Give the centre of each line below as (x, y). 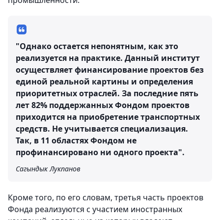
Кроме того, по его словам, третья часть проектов (106, 197)
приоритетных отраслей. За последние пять (107, 93)
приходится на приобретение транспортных (108, 117)
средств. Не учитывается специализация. (102, 129)
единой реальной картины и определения (104, 82)
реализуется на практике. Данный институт (108, 58)
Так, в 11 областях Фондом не (76, 140)
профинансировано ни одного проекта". (100, 152)
